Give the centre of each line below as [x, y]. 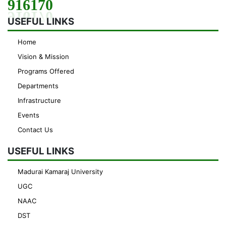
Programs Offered [46, 71]
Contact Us [35, 129]
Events [29, 115]
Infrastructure [39, 100]
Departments [38, 86]
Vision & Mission [43, 56]
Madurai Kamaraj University [60, 171]
